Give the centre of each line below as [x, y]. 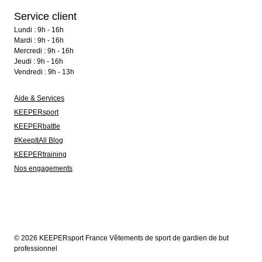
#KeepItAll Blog [39, 140]
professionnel [36, 249]
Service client [45, 16]
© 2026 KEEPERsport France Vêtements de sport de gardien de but [121, 238]
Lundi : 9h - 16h [39, 30]
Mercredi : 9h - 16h [44, 51]
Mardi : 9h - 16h [39, 40]
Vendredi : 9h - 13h [44, 72]
